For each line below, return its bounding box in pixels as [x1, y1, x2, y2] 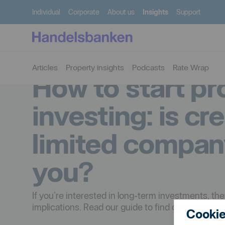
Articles [32, 62, 58, 72]
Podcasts [132, 62, 165, 72]
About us [107, 8, 135, 16]
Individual [32, 8, 60, 16]
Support [176, 8, 200, 16]
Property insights [66, 62, 124, 72]
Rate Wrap [173, 62, 209, 72]
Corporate [68, 8, 99, 16]
